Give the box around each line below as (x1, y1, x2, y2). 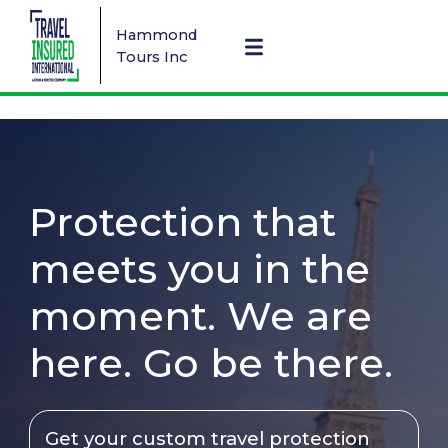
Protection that (29, 198, 337, 247)
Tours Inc (115, 47, 187, 66)
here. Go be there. (29, 339, 394, 388)
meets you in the (29, 245, 371, 294)
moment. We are (29, 292, 373, 341)
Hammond (115, 25, 197, 44)
